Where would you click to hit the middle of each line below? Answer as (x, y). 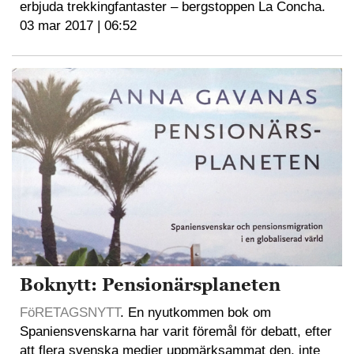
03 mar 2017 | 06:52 (78, 26)
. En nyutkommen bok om (196, 313)
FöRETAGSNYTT (70, 313)
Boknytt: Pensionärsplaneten (150, 285)
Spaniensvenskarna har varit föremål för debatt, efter (176, 332)
